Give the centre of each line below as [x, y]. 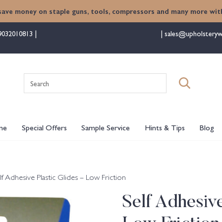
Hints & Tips [165, 127]
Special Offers [44, 127]
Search [121, 79]
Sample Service [106, 127]
